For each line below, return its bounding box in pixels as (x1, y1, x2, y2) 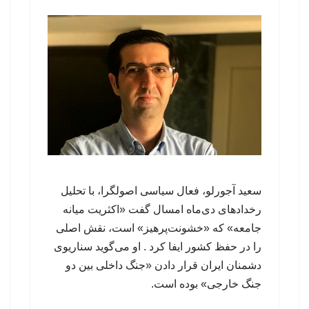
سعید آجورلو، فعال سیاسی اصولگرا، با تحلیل (61, 184, 261, 197)
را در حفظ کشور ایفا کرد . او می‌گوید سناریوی (54, 240, 261, 252)
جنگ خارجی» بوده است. (151, 277, 261, 290)
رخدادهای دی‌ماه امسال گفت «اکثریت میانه (63, 203, 261, 215)
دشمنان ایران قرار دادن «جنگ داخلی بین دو (66, 259, 261, 271)
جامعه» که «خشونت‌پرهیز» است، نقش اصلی (56, 221, 261, 234)
